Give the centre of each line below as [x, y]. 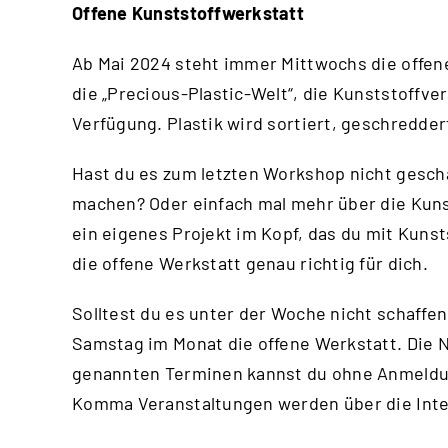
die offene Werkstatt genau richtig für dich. [250, 263]
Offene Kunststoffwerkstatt [188, 13]
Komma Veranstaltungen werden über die [244, 403]
